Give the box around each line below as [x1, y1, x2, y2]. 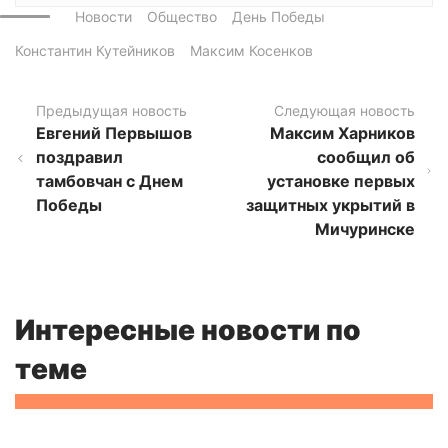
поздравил [36, 147, 124, 168]
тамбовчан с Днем [36, 171, 184, 192]
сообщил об [317, 147, 416, 168]
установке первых [267, 171, 416, 192]
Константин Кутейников [15, 42, 175, 60]
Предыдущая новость [36, 102, 188, 120]
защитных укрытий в [246, 195, 416, 216]
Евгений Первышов [36, 123, 193, 144]
